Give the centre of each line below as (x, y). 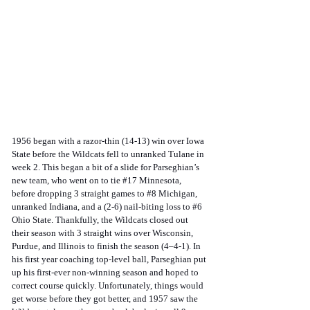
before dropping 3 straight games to (79, 194)
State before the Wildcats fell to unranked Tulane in (109, 154)
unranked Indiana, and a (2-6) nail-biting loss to (102, 207)
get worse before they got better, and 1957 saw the (106, 299)
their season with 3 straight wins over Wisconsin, (103, 233)
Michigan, (178, 194)
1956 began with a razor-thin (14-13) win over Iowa (109, 141)
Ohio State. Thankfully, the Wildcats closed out (101, 220)
